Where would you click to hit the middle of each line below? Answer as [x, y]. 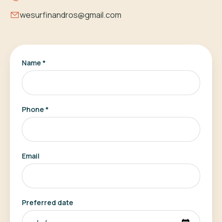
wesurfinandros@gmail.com [71, 15]
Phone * [35, 109]
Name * [34, 63]
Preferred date [48, 202]
